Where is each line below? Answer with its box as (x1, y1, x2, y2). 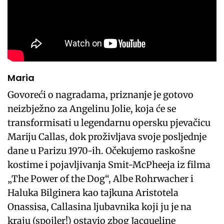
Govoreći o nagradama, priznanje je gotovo (7, 88, 194, 100)
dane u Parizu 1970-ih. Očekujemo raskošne (7, 144, 195, 156)
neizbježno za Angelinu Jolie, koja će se (7, 102, 176, 114)
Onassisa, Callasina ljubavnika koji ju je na (7, 200, 192, 212)
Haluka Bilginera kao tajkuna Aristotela (7, 186, 179, 198)
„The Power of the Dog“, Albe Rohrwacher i (7, 172, 194, 184)
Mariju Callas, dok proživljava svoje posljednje (7, 130, 207, 142)
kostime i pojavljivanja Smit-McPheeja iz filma (7, 158, 211, 170)
